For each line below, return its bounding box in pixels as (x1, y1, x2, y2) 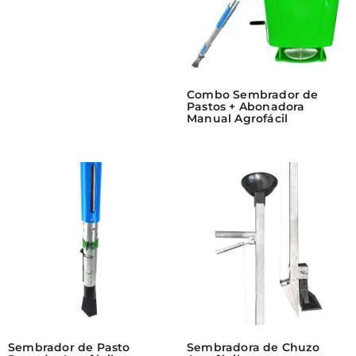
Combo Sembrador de (186, 87, 319, 102)
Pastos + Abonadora (186, 99, 305, 114)
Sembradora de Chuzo (186, 339, 319, 354)
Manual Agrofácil (186, 110, 288, 126)
